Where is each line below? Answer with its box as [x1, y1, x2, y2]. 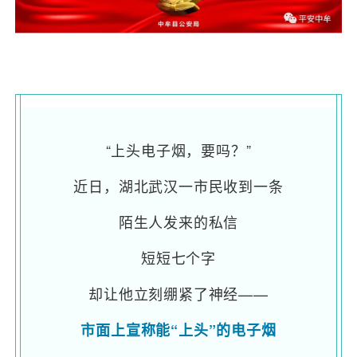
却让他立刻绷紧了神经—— [88, 283, 269, 304]
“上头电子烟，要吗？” [105, 139, 252, 161]
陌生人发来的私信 [118, 211, 239, 233]
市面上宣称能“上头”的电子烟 [80, 320, 277, 341]
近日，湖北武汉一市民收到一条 [73, 175, 284, 197]
